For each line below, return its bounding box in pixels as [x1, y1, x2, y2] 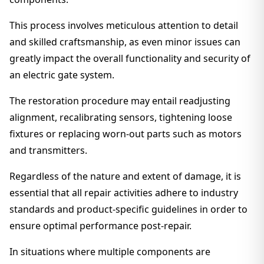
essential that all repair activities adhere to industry [9, 186, 238, 199]
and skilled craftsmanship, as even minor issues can [9, 35, 240, 48]
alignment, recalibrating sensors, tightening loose [9, 111, 232, 124]
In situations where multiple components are [9, 245, 210, 258]
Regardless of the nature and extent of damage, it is [9, 170, 241, 183]
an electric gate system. [9, 68, 114, 81]
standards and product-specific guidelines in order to [9, 203, 247, 216]
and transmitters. [9, 144, 87, 157]
